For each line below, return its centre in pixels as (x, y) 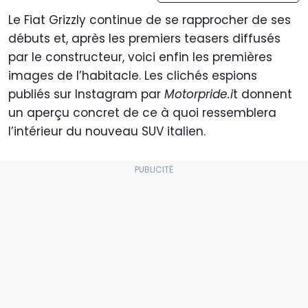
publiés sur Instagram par (86, 95)
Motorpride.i (199, 95)
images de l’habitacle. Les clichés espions (133, 76)
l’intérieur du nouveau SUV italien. (107, 132)
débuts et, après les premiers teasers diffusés (144, 39)
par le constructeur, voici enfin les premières (140, 57)
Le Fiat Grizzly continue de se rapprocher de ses (150, 20)
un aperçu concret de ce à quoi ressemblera (142, 113)
